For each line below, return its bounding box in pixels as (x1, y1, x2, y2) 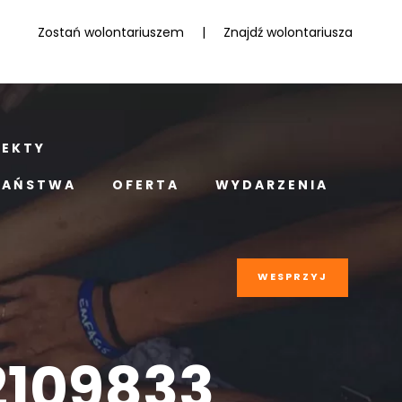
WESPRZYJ (258, 269, 328, 284)
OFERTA (112, 176, 179, 194)
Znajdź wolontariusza (223, 23, 353, 41)
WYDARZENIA (215, 176, 328, 194)
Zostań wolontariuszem (38, 23, 184, 41)
